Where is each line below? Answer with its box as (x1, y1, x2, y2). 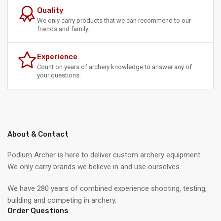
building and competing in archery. (7, 195, 116, 205)
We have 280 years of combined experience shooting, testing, (7, 184, 207, 193)
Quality (37, 5, 64, 15)
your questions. (37, 71, 81, 79)
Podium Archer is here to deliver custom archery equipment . (7, 150, 204, 159)
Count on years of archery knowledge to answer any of (37, 63, 192, 71)
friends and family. (37, 25, 89, 33)
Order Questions (7, 206, 69, 215)
